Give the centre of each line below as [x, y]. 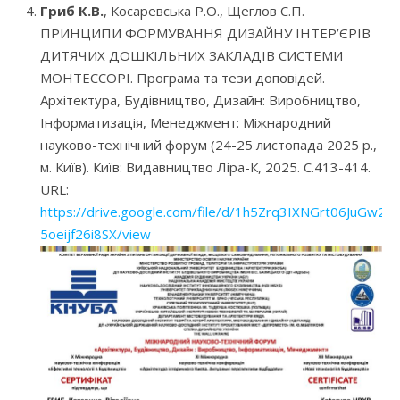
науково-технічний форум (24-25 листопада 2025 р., [208, 144]
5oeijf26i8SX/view [96, 233]
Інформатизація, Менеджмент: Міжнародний [186, 122]
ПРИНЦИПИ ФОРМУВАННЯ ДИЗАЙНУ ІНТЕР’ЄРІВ [205, 33]
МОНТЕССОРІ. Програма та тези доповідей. [183, 77]
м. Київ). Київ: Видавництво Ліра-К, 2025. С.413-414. [205, 167]
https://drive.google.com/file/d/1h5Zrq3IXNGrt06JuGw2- [216, 211]
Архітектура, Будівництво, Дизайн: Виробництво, [200, 100]
